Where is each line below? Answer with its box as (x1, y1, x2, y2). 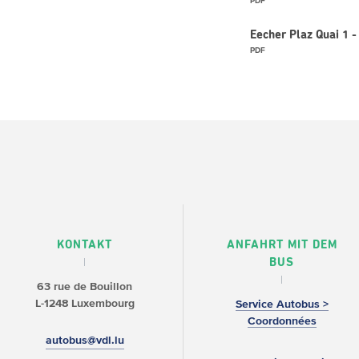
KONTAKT (57, 239, 113, 251)
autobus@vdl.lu (45, 334, 124, 346)
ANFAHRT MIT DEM (226, 239, 337, 251)
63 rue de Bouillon (37, 280, 133, 292)
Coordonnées (247, 315, 317, 327)
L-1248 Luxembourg (34, 297, 135, 309)
